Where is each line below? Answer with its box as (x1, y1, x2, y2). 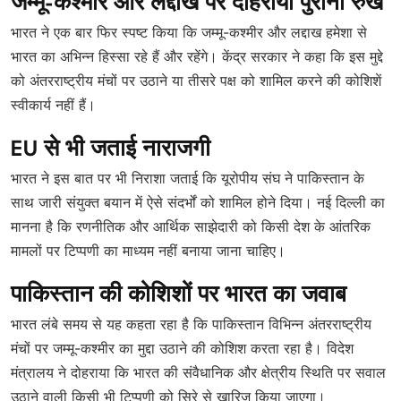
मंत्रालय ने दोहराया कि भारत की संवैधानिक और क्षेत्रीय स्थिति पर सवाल (11, 363, 386, 381)
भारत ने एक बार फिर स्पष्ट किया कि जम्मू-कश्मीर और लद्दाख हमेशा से (11, 23, 367, 41)
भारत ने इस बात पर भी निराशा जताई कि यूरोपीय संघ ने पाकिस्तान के (11, 169, 364, 187)
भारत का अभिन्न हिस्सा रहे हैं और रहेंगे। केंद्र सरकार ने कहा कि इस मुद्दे (11, 47, 383, 65)
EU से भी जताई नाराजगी (11, 140, 210, 161)
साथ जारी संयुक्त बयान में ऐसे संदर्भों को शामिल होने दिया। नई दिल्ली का (11, 193, 385, 211)
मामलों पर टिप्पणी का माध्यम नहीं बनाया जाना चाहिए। (11, 242, 286, 260)
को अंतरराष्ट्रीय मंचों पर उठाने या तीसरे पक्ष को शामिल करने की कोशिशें (11, 72, 381, 90)
